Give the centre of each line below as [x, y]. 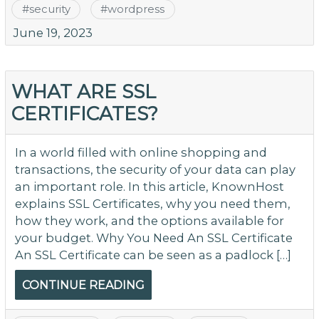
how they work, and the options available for [149, 221]
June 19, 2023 [53, 33]
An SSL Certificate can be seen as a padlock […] [153, 255]
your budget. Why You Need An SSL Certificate [153, 238]
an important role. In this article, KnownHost [149, 187]
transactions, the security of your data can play [155, 170]
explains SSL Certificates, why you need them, [152, 204]
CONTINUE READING [83, 286]
